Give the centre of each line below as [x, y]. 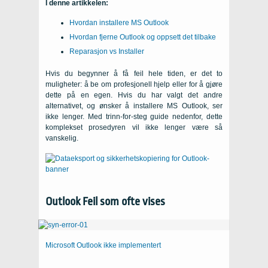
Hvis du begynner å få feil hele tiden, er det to [134, 74]
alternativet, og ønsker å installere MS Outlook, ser [134, 106]
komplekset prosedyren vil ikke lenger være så [134, 127]
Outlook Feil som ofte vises [105, 202]
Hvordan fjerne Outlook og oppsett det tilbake [143, 37]
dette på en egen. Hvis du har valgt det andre [134, 95]
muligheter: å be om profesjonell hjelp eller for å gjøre [134, 84]
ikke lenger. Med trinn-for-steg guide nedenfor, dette [134, 117]
